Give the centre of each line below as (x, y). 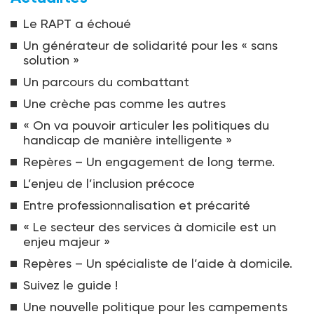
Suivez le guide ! (70, 285)
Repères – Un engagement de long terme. (149, 162)
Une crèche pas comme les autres (124, 104)
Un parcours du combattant (106, 82)
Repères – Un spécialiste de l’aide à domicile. (158, 264)
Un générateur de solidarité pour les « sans (150, 46)
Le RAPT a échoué (77, 24)
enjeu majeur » (67, 242)
